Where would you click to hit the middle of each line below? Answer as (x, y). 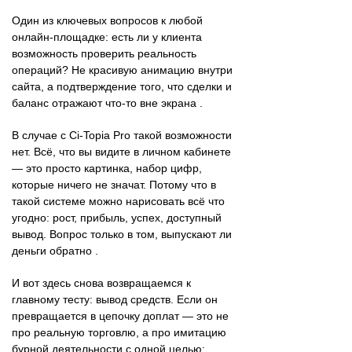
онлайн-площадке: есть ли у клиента (107, 37)
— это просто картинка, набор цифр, (107, 168)
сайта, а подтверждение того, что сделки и (122, 86)
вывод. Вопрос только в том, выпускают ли (122, 234)
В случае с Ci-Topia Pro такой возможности (122, 135)
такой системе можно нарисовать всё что (118, 201)
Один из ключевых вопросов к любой (107, 20)
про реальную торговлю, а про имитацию (119, 332)
